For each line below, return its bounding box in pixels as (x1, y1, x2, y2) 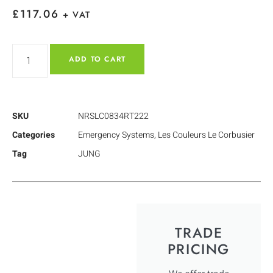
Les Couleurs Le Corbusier (158, 128, 255, 141)
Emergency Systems (78, 128, 154, 141)
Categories (12, 128, 55, 141)
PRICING (167, 238, 230, 260)
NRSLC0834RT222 (78, 109, 149, 122)
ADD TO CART (69, 53, 126, 65)
